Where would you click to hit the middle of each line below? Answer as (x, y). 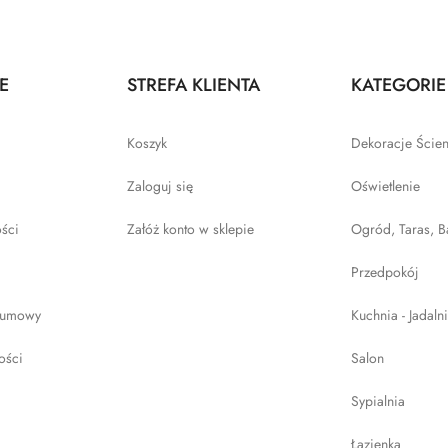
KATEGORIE (398, 85)
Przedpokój (385, 272)
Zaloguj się (160, 186)
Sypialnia (378, 401)
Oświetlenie (385, 186)
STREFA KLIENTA (193, 85)
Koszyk (147, 143)
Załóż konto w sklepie (190, 229)
